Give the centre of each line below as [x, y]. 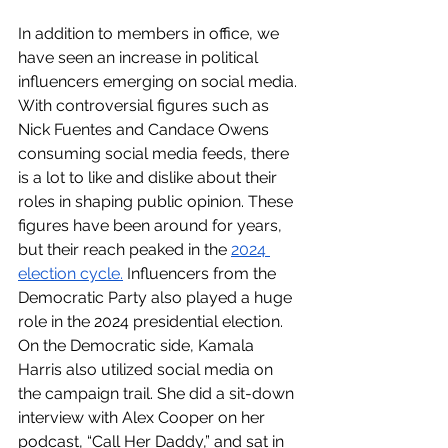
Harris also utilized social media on [147, 370]
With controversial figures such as [145, 106]
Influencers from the [201, 274]
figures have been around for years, [152, 226]
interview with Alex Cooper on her [143, 418]
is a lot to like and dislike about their [149, 178]
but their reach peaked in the [124, 250]
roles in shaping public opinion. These [157, 202]
